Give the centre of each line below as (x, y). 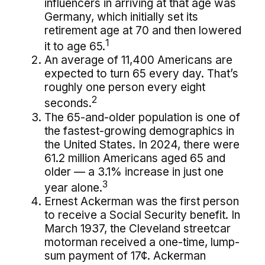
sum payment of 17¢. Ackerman (125, 256)
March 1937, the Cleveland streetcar (138, 228)
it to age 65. (75, 47)
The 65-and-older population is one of (142, 117)
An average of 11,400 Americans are (138, 60)
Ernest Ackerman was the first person (142, 201)
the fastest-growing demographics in (139, 131)
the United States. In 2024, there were (142, 144)
